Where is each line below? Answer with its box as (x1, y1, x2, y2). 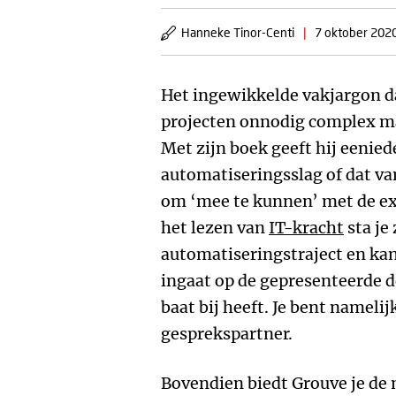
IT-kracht (269, 217, 344, 238)
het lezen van (161, 217, 269, 238)
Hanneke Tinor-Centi (181, 25, 294, 40)
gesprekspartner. (161, 324, 293, 344)
